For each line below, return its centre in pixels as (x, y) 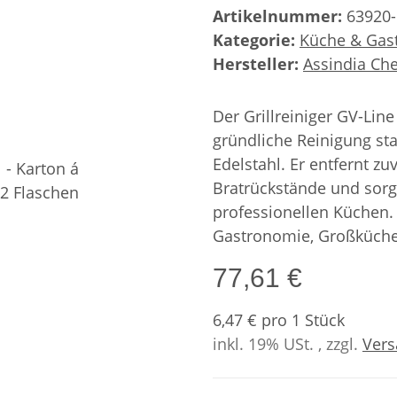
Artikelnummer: (280, 16)
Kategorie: (256, 40)
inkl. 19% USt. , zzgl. (288, 344)
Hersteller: (256, 64)
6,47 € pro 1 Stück (279, 320)
